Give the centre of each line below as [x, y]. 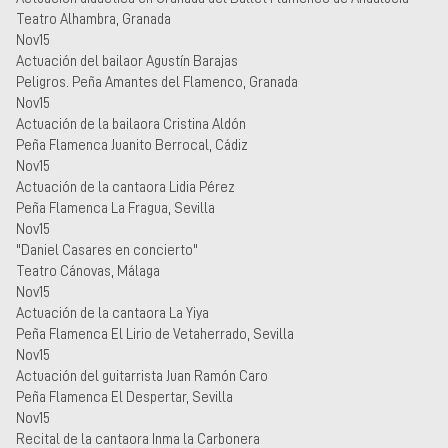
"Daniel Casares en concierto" [107, 249]
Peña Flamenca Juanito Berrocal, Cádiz [132, 144]
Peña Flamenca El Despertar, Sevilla [124, 396]
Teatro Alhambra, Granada [93, 18]
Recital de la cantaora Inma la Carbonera [138, 438]
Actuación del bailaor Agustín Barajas [127, 60]
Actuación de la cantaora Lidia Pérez [125, 186]
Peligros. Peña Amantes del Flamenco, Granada [157, 81]
